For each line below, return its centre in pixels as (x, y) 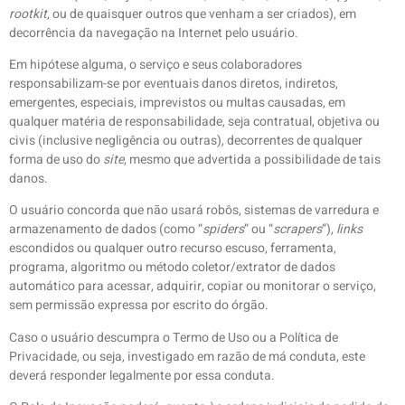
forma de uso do (56, 159)
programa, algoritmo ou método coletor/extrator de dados (172, 268)
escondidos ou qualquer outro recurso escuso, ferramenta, (173, 249)
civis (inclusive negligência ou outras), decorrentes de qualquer (186, 140)
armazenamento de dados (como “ (106, 230)
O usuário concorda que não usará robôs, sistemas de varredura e (194, 211)
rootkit (28, 14)
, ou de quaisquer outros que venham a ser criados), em (202, 14)
